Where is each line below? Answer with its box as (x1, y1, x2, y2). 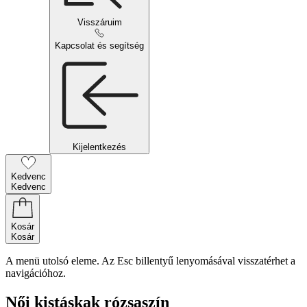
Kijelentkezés (73, 142, 126, 152)
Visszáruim (77, 17, 122, 27)
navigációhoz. (5, 267, 66, 279)
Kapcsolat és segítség (55, 40, 144, 51)
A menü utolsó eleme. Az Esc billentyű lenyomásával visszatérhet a (5, 255, 295, 267)
